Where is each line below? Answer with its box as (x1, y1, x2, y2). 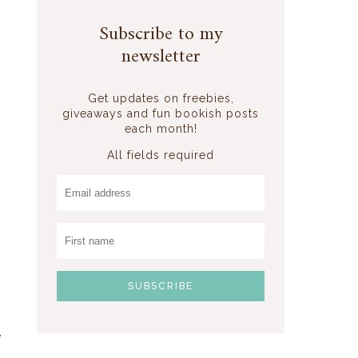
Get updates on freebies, (87, 91, 234, 105)
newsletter (121, 39, 201, 74)
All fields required (107, 148, 214, 161)
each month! (124, 121, 197, 135)
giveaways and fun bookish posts (62, 106, 259, 120)
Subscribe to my (98, 17, 223, 51)
